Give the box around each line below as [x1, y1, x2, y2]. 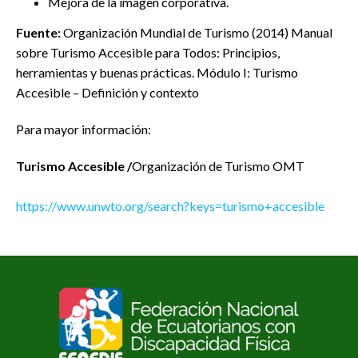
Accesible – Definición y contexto [16, 85, 199, 101]
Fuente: [16, 25, 63, 41]
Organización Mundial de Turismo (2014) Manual [63, 25, 332, 41]
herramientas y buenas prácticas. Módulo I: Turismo [16, 65, 298, 81]
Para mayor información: [16, 121, 151, 137]
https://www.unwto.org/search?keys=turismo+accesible [16, 198, 324, 214]
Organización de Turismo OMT [132, 158, 304, 174]
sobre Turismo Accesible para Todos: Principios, [16, 45, 280, 61]
